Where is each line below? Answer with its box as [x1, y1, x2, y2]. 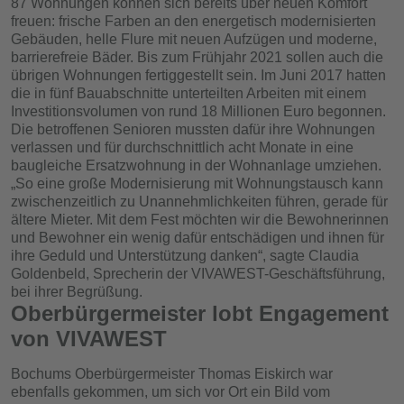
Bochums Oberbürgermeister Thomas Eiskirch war [11, 366, 333, 382]
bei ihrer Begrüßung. [11, 284, 142, 300]
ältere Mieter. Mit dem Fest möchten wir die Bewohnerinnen [11, 212, 389, 228]
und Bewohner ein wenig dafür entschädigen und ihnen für [11, 230, 384, 246]
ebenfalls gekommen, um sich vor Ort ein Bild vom [11, 384, 330, 400]
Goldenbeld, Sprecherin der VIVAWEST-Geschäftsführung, [11, 266, 385, 282]
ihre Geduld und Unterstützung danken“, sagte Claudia [11, 248, 359, 264]
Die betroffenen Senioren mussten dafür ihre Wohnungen [11, 122, 375, 138]
